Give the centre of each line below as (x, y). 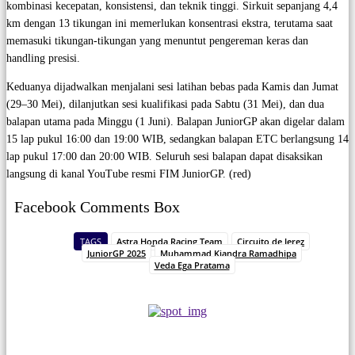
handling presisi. (43, 58)
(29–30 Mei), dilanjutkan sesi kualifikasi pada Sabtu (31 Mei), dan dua (165, 104)
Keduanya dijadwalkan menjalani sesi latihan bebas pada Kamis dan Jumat (172, 87)
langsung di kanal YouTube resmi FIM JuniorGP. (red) (129, 174)
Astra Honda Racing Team (170, 241)
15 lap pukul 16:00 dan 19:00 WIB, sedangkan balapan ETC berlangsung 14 (177, 139)
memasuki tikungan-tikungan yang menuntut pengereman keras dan (157, 41)
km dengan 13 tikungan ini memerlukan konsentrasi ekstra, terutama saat (170, 23)
